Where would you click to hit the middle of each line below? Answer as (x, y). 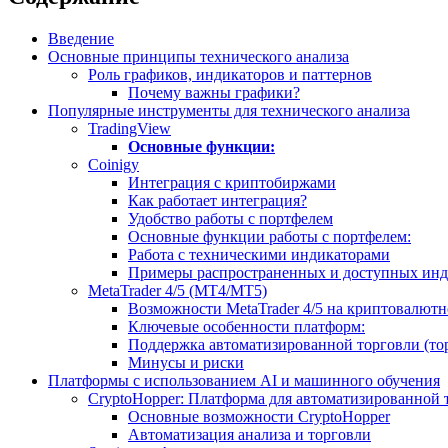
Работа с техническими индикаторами (259, 255)
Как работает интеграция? (217, 201)
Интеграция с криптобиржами (232, 183)
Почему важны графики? (214, 93)
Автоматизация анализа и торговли (249, 435)
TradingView (129, 129)
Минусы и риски (186, 363)
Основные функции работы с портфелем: (269, 237)
